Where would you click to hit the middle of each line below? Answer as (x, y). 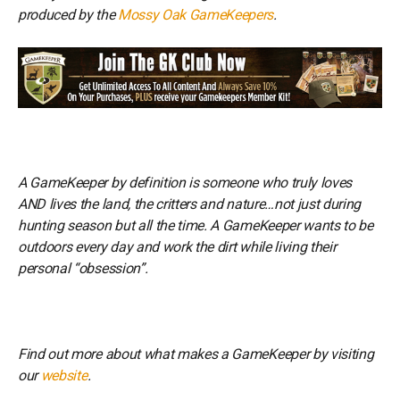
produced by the (68, 14)
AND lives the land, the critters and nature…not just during (190, 204)
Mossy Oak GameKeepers (196, 14)
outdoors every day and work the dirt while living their (177, 247)
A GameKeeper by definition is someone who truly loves (185, 183)
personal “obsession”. (83, 269)
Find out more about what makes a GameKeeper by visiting (196, 354)
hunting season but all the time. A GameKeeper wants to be (196, 226)
